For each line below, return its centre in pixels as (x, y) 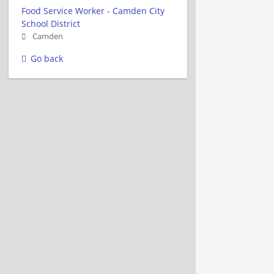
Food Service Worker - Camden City (93, 10)
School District (51, 23)
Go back (47, 58)
